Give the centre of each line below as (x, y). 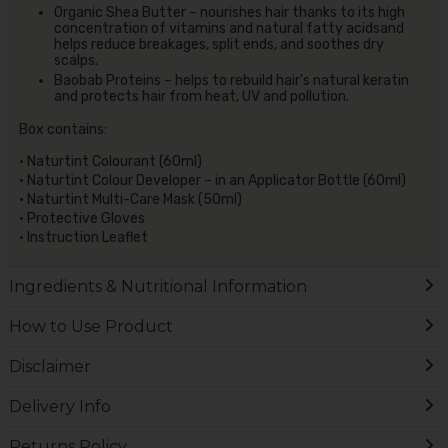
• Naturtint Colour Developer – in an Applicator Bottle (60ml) (212, 181)
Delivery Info (59, 407)
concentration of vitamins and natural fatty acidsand (228, 28)
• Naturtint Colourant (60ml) (110, 162)
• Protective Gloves (81, 219)
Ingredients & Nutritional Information (157, 287)
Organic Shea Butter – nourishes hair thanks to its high (229, 12)
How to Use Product (90, 327)
